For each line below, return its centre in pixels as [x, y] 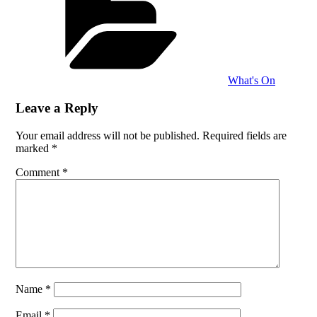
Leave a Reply [57, 108]
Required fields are [245, 135]
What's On [252, 81]
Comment [39, 172]
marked [34, 148]
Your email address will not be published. [108, 135]
